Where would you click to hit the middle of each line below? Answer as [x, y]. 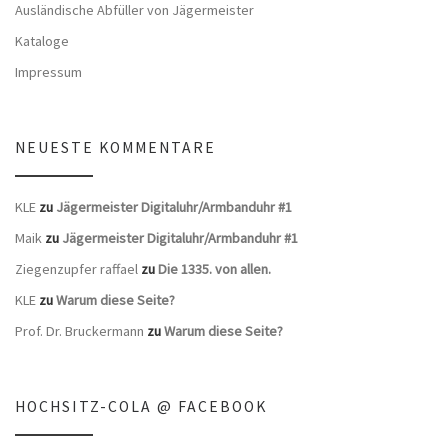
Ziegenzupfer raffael [76, 269]
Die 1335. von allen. [214, 269]
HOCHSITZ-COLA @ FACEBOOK [141, 407]
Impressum [48, 71]
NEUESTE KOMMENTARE [115, 148]
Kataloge [42, 40]
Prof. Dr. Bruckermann [79, 330]
